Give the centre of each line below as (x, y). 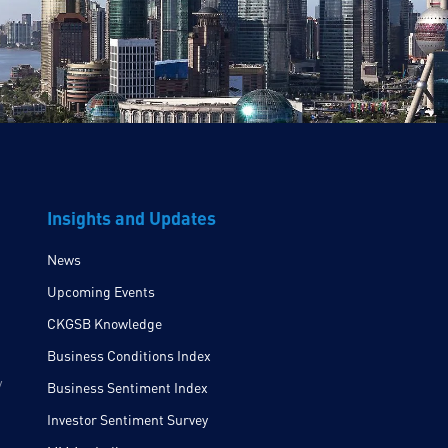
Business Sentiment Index (127, 388)
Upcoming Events (100, 292)
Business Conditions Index (128, 356)
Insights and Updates (131, 218)
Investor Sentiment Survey (127, 420)
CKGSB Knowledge (104, 324)
